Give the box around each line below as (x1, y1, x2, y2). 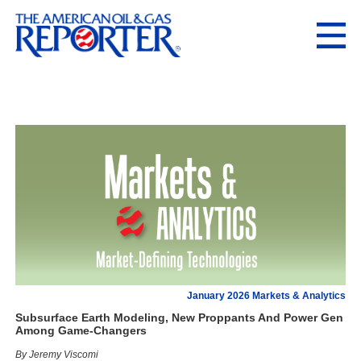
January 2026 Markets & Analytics (187, 289, 346, 301)
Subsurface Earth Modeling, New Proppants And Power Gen (15, 310, 343, 324)
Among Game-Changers (15, 323, 147, 337)
